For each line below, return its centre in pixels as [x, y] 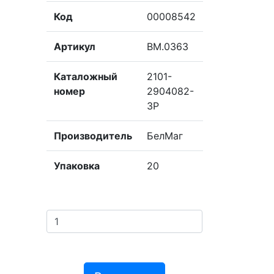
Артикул [74, 46]
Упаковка [76, 166]
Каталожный [85, 76]
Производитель [93, 136]
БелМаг [165, 136]
